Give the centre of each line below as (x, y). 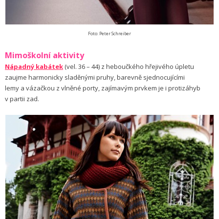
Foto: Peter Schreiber (109, 34)
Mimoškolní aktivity (44, 55)
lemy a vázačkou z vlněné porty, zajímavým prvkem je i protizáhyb (103, 88)
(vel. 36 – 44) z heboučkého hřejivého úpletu (129, 67)
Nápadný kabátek (34, 67)
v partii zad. (22, 99)
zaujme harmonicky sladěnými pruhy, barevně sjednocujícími (95, 77)
